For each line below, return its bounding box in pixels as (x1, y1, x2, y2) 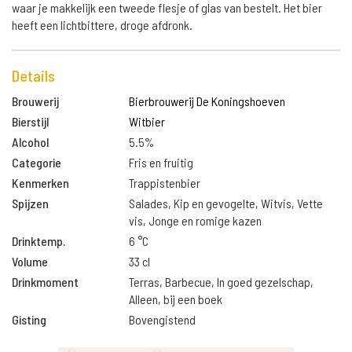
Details (12, 66, 55, 85)
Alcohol (12, 134, 49, 149)
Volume (12, 254, 48, 269)
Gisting (12, 312, 46, 327)
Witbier (129, 114, 166, 129)
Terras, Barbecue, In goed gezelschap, (129, 274, 314, 289)
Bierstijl (12, 114, 49, 129)
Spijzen (12, 196, 49, 211)
